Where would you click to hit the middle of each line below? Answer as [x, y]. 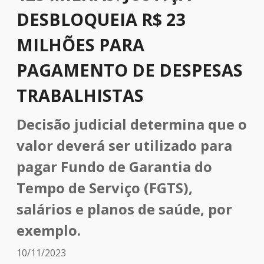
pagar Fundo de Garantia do [114, 166]
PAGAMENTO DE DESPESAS [130, 70]
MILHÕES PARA [80, 44]
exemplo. [49, 230]
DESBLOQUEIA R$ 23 [101, 19]
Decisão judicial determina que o [132, 124]
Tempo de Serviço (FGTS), [105, 188]
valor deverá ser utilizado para [124, 145]
